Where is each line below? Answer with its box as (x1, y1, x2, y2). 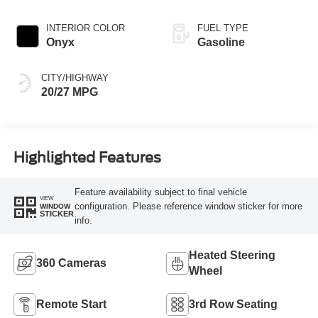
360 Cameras (35, 256, 106, 269)
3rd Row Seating (189, 297, 278, 310)
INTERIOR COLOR (45, 23, 125, 34)
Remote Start (35, 297, 106, 310)
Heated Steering (189, 248, 275, 261)
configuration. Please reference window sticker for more (74, 200, 302, 212)
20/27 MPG (40, 86, 98, 99)
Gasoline (197, 36, 245, 49)
